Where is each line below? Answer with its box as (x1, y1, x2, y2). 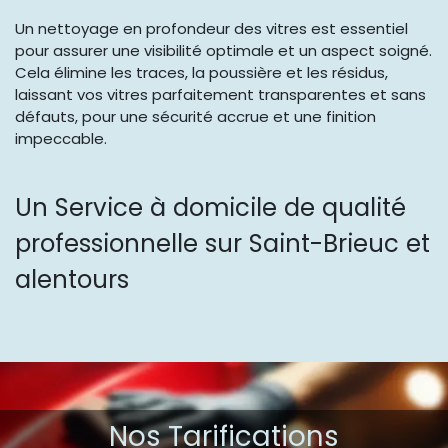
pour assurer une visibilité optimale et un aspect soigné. (15, 40, 432, 62)
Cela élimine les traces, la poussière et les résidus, (15, 62, 388, 84)
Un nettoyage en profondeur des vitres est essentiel (15, 18, 408, 40)
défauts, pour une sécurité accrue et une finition (15, 106, 376, 128)
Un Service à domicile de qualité (15, 190, 406, 226)
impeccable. (15, 128, 107, 150)
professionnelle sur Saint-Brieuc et (15, 226, 430, 262)
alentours (15, 262, 129, 298)
